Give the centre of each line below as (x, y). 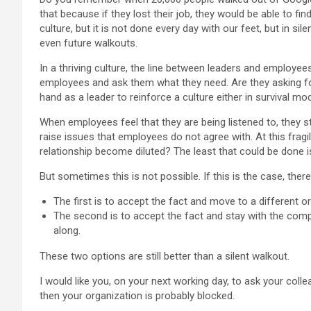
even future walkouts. (89, 43)
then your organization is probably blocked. (137, 296)
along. (67, 230)
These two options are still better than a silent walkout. (165, 256)
